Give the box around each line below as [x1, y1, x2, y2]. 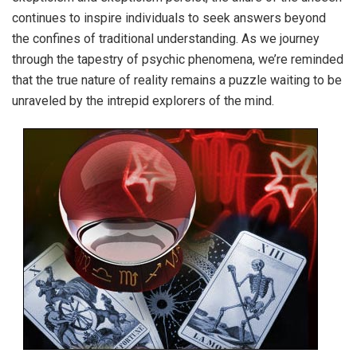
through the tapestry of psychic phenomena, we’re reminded [12, 51, 343, 67]
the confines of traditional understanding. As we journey [12, 30, 320, 46]
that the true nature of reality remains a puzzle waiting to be [12, 72, 342, 88]
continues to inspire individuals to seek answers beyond [12, 10, 326, 25]
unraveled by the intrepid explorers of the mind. [12, 92, 274, 108]
